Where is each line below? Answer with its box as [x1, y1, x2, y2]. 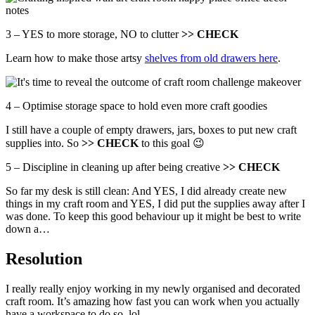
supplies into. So [6, 137, 82, 150]
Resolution [6, 249, 82, 268]
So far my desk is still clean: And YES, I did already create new [6, 185, 287, 198]
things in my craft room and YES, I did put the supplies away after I [6, 198, 305, 210]
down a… [6, 223, 50, 236]
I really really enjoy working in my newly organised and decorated [6, 282, 300, 295]
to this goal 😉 [139, 137, 205, 150]
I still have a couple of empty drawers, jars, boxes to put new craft [6, 124, 297, 136]
